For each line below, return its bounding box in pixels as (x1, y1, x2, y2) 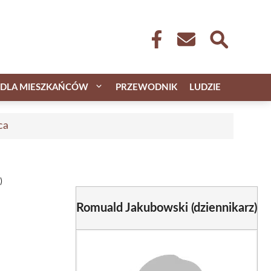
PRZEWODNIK (116, 82, 177, 92)
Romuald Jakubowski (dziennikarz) (76, 201, 257, 214)
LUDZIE (189, 82, 221, 92)
